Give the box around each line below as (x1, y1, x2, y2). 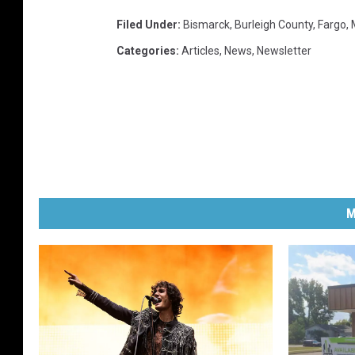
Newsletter (257, 44, 311, 57)
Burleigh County (235, 17, 313, 31)
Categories (116, 44, 176, 57)
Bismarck (183, 17, 230, 31)
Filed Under (116, 17, 177, 31)
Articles (181, 44, 219, 57)
